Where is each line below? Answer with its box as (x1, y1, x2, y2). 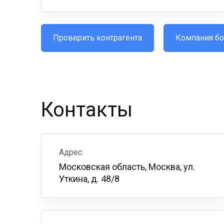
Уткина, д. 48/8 (59, 173, 119, 184)
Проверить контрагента (53, 33, 142, 42)
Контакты (41, 98, 132, 121)
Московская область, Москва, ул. (59, 161, 195, 172)
